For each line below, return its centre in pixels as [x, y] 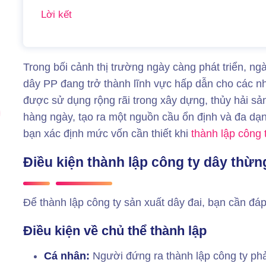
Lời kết [57, 14]
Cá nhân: [69, 256]
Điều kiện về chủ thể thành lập [115, 230]
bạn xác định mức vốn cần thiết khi [107, 133]
